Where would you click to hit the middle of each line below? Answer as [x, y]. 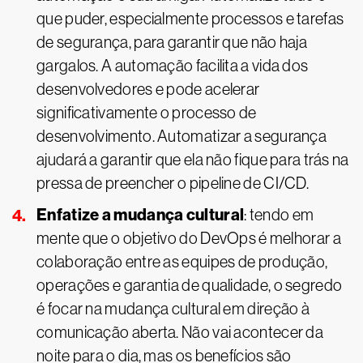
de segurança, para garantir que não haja [172, 42]
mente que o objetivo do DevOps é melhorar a [189, 238]
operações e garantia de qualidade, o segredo [190, 285]
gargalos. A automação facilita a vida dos [173, 66]
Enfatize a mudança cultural [141, 215]
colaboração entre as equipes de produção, [182, 262]
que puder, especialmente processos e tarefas [190, 19]
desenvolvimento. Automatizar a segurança [181, 136]
